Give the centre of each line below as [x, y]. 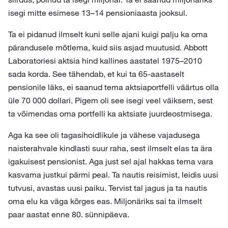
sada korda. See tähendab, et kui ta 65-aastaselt [96, 74]
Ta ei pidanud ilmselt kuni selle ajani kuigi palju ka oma [108, 34]
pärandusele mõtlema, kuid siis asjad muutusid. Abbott [108, 47]
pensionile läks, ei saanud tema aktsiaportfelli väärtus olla [113, 87]
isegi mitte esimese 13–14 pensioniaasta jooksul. [98, 13]
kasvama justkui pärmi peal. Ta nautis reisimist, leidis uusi [113, 175]
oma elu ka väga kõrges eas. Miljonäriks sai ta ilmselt [105, 201]
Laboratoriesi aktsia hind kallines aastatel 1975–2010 [105, 61]
